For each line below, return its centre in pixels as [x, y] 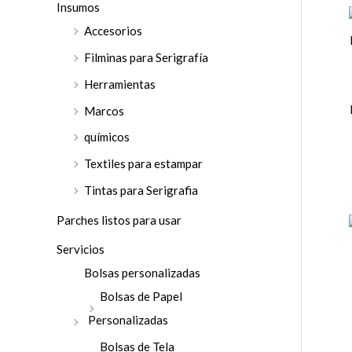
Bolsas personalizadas [142, 273]
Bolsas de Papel [141, 297]
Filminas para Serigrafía [146, 58]
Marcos [104, 110]
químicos [107, 137]
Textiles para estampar [143, 164]
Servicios [81, 249]
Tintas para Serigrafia [141, 190]
